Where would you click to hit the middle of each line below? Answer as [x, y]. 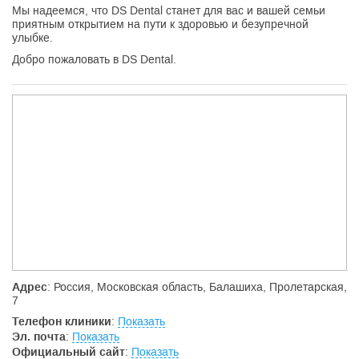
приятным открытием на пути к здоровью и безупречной [160, 24]
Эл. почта [39, 337]
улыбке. [32, 38]
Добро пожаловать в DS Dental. [94, 59]
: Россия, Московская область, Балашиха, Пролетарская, [197, 287]
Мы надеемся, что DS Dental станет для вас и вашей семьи [169, 10]
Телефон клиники [62, 321]
